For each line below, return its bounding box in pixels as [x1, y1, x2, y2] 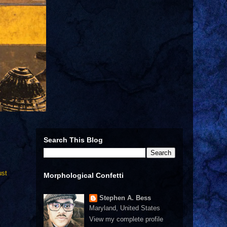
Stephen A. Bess [99, 194, 151, 202]
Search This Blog [44, 136, 103, 144]
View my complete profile [89, 215, 163, 223]
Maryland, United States [89, 204, 160, 212]
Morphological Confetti [44, 171, 124, 179]
